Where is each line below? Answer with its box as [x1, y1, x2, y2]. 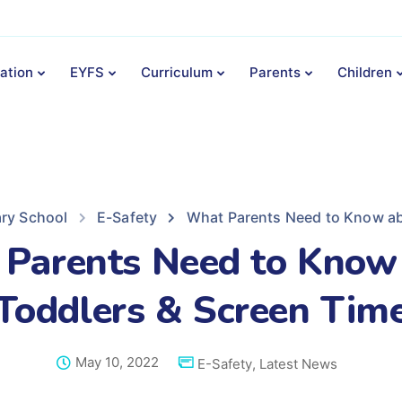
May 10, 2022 [74, 354, 159, 371]
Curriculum [140, 64, 213, 81]
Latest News [258, 355, 337, 372]
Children [336, 64, 392, 81]
